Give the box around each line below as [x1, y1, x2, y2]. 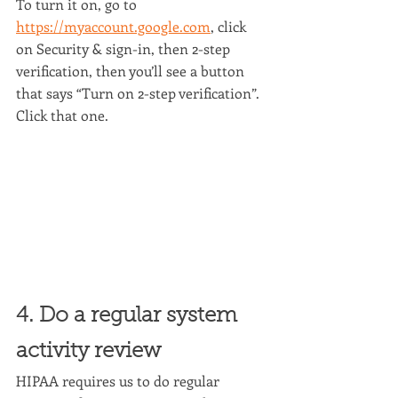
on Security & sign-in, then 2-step [16, 39, 234, 59]
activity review [16, 340, 161, 362]
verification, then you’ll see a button [16, 61, 248, 81]
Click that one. [16, 106, 108, 125]
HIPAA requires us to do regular [16, 370, 223, 390]
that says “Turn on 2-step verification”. [16, 84, 263, 103]
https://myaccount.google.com [16, 17, 211, 36]
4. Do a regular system [16, 305, 243, 327]
